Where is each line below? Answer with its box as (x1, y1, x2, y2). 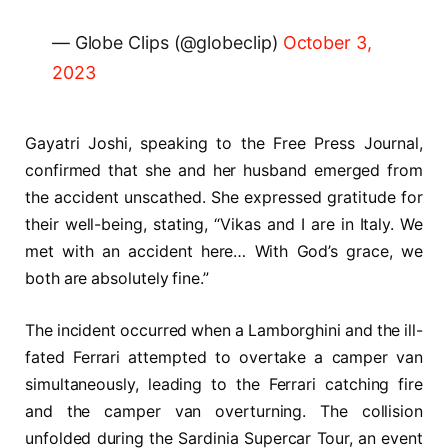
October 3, (282, 32, 372, 54)
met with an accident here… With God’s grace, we (25, 242, 423, 262)
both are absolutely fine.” (25, 269, 209, 289)
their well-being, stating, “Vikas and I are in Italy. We (25, 215, 423, 235)
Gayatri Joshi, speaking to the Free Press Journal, (25, 134, 423, 154)
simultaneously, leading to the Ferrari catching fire (25, 375, 423, 395)
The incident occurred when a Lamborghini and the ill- (25, 321, 423, 341)
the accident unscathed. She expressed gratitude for (25, 188, 423, 208)
